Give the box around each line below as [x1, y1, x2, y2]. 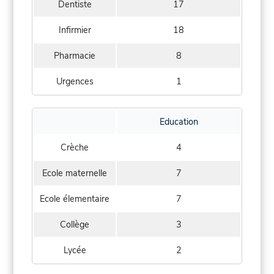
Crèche [61, 141, 89, 154]
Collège [60, 218, 89, 231]
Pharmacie [54, 50, 95, 62]
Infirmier [58, 24, 91, 37]
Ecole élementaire [40, 193, 109, 206]
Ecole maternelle [42, 167, 107, 180]
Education [159, 116, 198, 128]
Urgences [56, 75, 94, 88]
